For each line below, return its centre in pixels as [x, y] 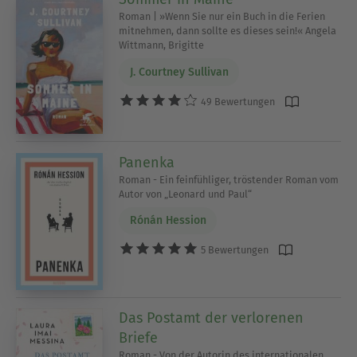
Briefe [139, 338]
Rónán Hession [168, 221]
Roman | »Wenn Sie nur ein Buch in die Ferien [222, 17]
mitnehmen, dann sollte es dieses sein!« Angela [228, 31]
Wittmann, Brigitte [162, 45]
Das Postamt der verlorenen [212, 318]
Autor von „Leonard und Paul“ [186, 194]
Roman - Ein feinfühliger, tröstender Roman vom [229, 179]
